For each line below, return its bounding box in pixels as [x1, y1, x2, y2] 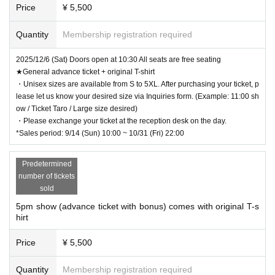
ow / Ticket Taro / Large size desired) [16, 104, 137, 113]
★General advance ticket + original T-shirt [16, 67, 155, 76]
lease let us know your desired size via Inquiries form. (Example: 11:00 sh [16, 91, 259, 101]
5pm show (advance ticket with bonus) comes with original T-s [16, 201, 259, 211]
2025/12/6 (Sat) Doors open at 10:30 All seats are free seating [16, 55, 221, 64]
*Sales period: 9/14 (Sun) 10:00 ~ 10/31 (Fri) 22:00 [16, 128, 184, 137]
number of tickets [18, 171, 75, 180]
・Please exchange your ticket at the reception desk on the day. [16, 116, 227, 125]
